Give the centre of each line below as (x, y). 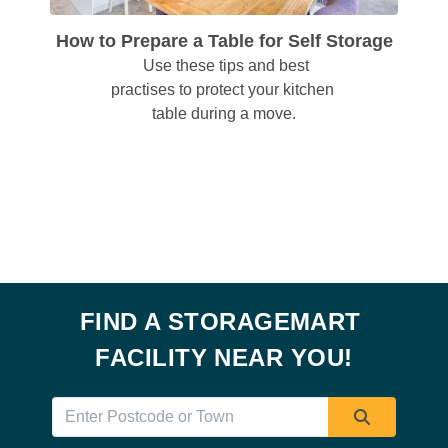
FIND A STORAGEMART (220, 322)
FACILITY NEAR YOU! (224, 358)
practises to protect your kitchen (222, 90)
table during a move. (224, 114)
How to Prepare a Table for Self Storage (224, 41)
